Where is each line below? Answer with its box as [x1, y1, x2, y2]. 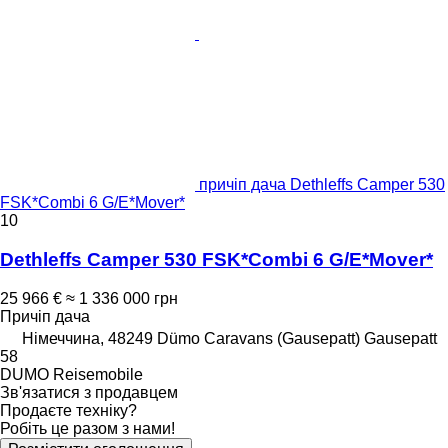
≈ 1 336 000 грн [66, 289, 178, 307]
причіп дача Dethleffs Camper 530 [199, 176, 445, 194]
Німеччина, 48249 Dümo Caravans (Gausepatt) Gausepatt [22, 329, 437, 347]
